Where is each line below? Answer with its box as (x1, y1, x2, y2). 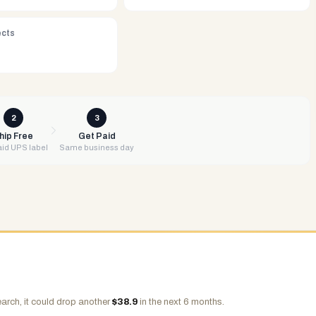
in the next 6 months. (138, 297, 224, 307)
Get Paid (78, 131, 116, 141)
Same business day (59, 143, 134, 152)
